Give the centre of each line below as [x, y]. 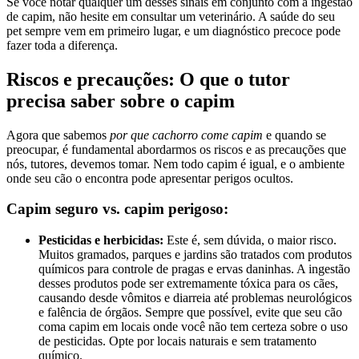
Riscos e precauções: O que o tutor [148, 79]
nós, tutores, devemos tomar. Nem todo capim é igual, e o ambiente [175, 163]
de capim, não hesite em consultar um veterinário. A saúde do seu [171, 16]
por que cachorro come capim [186, 135]
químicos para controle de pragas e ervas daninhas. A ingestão [194, 268]
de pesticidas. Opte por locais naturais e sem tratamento [177, 341]
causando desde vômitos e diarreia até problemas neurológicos [195, 297]
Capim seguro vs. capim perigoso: [117, 209]
